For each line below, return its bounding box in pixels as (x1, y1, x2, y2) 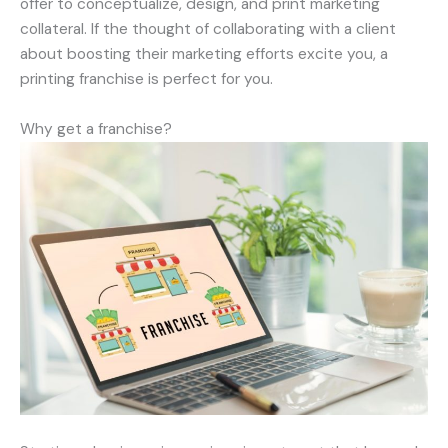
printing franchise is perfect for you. (20, 69, 273, 90)
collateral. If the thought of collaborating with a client (20, 19, 396, 40)
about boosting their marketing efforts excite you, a (20, 44, 388, 65)
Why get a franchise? (20, 119, 172, 140)
